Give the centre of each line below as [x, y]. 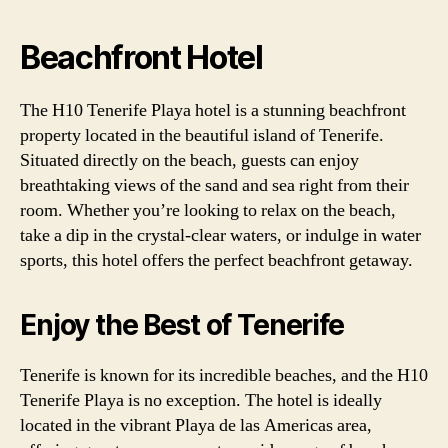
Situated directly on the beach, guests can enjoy [189, 160]
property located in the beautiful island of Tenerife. [202, 135]
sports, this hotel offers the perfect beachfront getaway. [216, 260]
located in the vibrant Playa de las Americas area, [196, 425]
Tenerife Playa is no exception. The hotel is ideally [201, 400]
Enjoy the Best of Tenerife [182, 324]
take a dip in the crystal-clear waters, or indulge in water [220, 235]
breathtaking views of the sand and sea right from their [214, 185]
